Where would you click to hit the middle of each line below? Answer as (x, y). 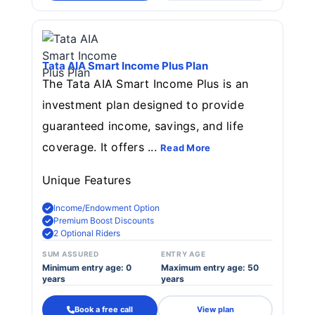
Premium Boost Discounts (104, 220)
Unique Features (86, 180)
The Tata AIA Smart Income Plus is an (146, 84)
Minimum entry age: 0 (87, 268)
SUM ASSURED (71, 254)
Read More (186, 148)
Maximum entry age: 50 (210, 268)
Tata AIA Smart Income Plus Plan (125, 66)
